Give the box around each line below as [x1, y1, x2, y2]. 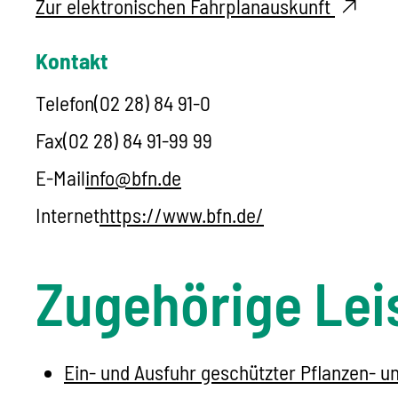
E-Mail [36, 165, 85, 191]
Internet [36, 203, 99, 228]
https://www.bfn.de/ [99, 203, 264, 228]
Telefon [36, 91, 94, 116]
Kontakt [36, 47, 108, 75]
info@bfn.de [85, 165, 181, 191]
